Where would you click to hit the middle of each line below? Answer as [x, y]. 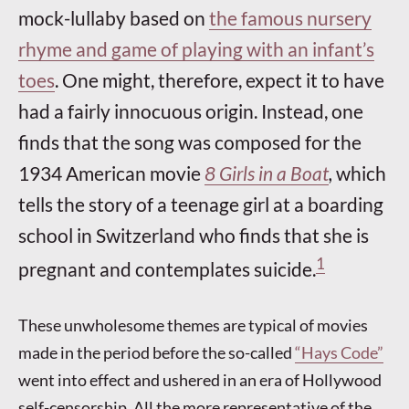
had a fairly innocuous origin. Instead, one [191, 111]
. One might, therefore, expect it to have [220, 80]
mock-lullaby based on [114, 18]
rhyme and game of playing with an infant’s [196, 49]
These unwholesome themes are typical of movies [193, 325]
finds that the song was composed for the [190, 142]
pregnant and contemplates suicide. [167, 269]
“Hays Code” [339, 353]
